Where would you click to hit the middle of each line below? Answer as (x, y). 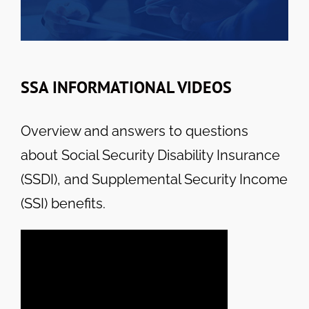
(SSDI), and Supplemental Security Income (154, 180)
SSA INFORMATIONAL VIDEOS (126, 88)
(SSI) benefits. (63, 204)
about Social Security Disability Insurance (150, 156)
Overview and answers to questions (134, 131)
